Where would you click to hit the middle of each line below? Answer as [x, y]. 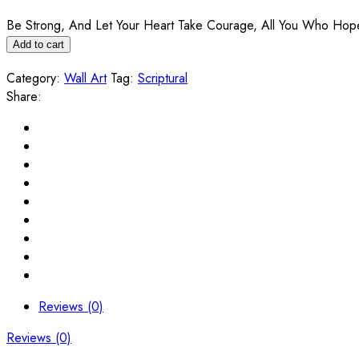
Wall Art [85, 78]
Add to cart [38, 44]
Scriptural [163, 78]
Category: [33, 78]
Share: [24, 96]
